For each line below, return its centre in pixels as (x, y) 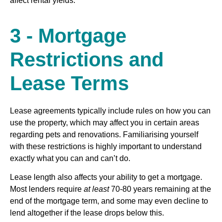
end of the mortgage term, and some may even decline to (109, 201)
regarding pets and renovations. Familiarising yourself (104, 134)
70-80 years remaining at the (160, 189)
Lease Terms (69, 83)
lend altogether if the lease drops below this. (88, 213)
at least (96, 189)
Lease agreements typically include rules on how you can (110, 111)
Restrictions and (87, 59)
